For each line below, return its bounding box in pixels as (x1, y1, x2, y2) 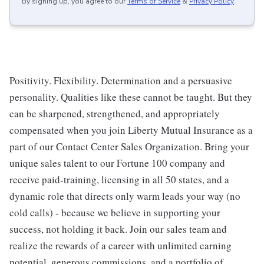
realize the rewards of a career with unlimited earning (9, 239, 232, 253)
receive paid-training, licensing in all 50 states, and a (9, 173, 229, 187)
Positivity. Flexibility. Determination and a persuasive (9, 74, 232, 88)
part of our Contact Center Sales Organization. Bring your (9, 140, 249, 154)
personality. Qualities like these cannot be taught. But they (9, 90, 252, 104)
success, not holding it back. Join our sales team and (9, 222, 227, 236)
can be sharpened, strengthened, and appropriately (9, 107, 220, 121)
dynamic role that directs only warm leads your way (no (9, 189, 240, 203)
